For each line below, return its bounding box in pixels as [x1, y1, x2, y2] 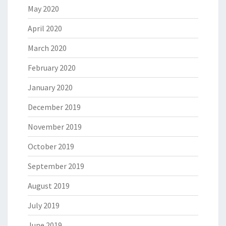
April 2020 [28, 23, 62, 34]
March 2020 [28, 43, 67, 53]
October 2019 [28, 141, 74, 152]
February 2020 [28, 63, 76, 73]
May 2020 [28, 4, 59, 14]
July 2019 [28, 200, 60, 211]
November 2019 [28, 122, 82, 132]
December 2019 [28, 102, 81, 112]
